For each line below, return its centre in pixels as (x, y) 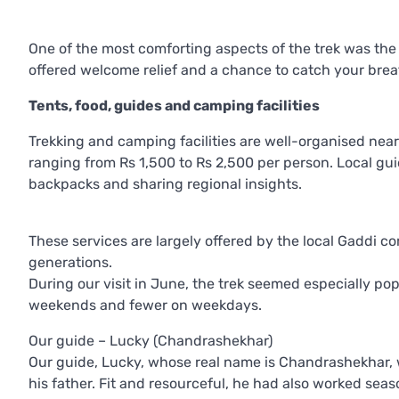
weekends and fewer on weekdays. (145, 305)
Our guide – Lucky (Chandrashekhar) (151, 341)
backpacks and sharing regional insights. (165, 184)
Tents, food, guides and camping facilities (174, 106)
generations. (70, 263)
